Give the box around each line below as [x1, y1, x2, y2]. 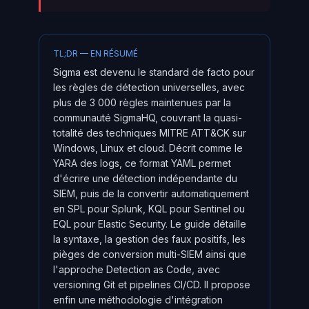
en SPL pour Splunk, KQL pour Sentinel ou [53, 203, 245, 215]
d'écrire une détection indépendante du [53, 172, 237, 184]
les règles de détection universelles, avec [53, 81, 245, 93]
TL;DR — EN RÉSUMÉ [53, 48, 138, 59]
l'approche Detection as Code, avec [53, 263, 220, 275]
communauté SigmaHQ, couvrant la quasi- [53, 112, 242, 123]
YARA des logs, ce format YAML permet [53, 157, 231, 169]
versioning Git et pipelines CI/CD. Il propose [53, 279, 250, 290]
